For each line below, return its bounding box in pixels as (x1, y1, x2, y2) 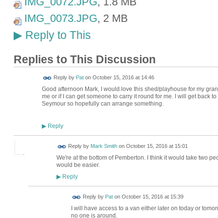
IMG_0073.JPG (24, 12, 97, 25)
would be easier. (56, 161, 100, 168)
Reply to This (22, 29, 91, 42)
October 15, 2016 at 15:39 (121, 194, 183, 200)
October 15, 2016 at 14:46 (92, 74, 154, 81)
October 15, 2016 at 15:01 (126, 143, 188, 149)
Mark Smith (90, 143, 117, 149)
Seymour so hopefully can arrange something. (41, 100, 163, 108)
